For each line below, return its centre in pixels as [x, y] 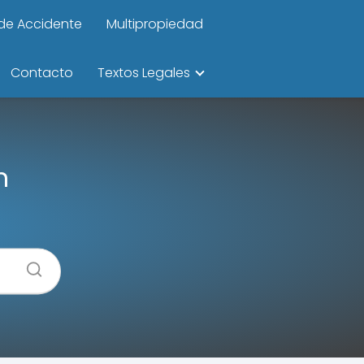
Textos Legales [144, 73]
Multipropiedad [155, 24]
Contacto [42, 73]
